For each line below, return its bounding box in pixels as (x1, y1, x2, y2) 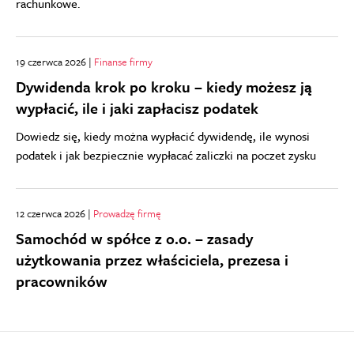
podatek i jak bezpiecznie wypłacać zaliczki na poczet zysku (16, 145, 316, 164)
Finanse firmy (94, 53, 153, 70)
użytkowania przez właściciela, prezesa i (16, 248, 288, 270)
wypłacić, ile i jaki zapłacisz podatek (16, 96, 258, 119)
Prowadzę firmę (93, 205, 161, 221)
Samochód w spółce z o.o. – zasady (16, 227, 253, 249)
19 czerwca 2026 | (16, 53, 94, 70)
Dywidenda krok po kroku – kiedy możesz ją (16, 75, 312, 97)
